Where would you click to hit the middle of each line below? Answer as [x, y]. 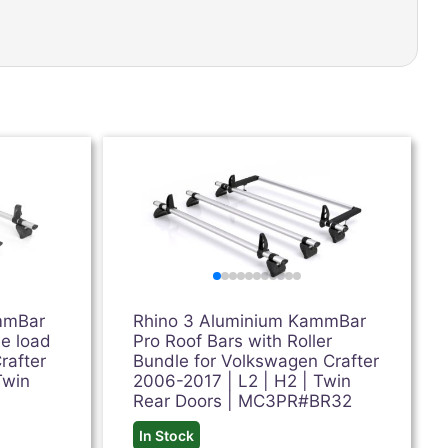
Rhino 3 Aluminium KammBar [250, 321]
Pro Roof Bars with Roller [233, 341]
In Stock [167, 435]
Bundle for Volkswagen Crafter [256, 361]
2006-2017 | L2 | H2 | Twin [242, 381]
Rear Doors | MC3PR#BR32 [243, 401]
